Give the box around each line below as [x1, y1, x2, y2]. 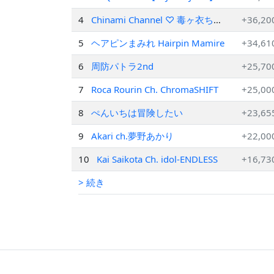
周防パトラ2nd [91, 60, 154, 73]
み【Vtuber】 [91, 27, 147, 40]
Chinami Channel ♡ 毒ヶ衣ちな [91, 13, 223, 26]
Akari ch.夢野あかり [91, 130, 174, 143]
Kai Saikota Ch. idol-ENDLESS [96, 153, 218, 166]
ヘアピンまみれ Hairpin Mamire [91, 37, 224, 50]
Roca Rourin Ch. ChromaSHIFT [91, 83, 218, 96]
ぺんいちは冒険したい [91, 106, 183, 119]
